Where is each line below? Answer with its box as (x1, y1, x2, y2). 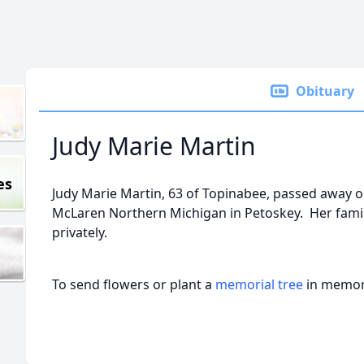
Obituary (296, 82, 354, 100)
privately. (52, 223, 107, 241)
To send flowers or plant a (52, 275, 215, 293)
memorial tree (215, 275, 303, 293)
